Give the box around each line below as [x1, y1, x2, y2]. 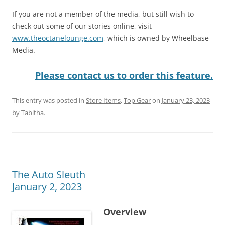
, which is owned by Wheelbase [103, 33, 209, 43]
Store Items [86, 95, 121, 105]
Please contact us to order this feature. [35, 69, 213, 81]
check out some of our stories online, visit [12, 21, 152, 31]
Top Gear [124, 95, 151, 105]
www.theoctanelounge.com [12, 33, 103, 43]
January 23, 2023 [162, 95, 210, 105]
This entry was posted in [12, 95, 86, 105]
